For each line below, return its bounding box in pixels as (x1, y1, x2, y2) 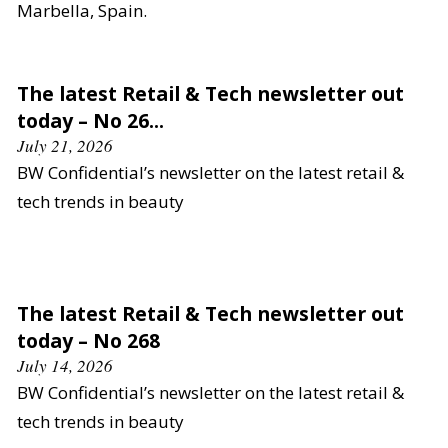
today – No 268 (17, 326, 160, 354)
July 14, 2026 (17, 353, 113, 377)
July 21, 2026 (17, 133, 113, 157)
